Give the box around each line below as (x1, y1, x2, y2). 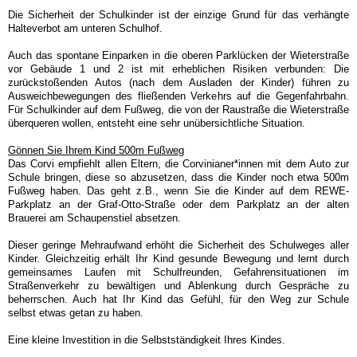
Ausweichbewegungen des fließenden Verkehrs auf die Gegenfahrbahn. (8, 90, 349, 102)
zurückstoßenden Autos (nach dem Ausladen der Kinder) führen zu (8, 76, 349, 88)
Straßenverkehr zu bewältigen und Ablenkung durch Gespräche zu (8, 280, 349, 292)
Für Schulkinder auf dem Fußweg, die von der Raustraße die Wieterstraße (8, 104, 349, 116)
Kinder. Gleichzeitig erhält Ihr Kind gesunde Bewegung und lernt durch (8, 253, 349, 265)
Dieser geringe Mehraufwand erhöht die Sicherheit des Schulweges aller (8, 239, 349, 251)
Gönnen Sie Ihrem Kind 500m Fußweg (8, 144, 184, 156)
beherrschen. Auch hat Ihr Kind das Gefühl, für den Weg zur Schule (8, 293, 349, 305)
